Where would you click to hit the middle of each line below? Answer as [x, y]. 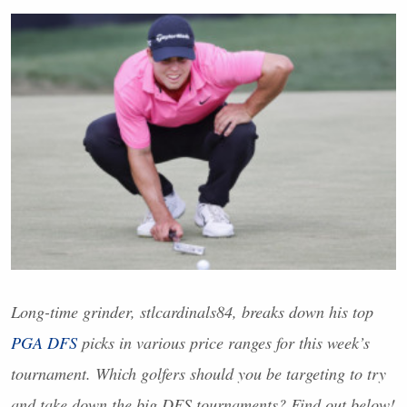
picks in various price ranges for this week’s [223, 342]
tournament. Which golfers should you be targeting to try [199, 373]
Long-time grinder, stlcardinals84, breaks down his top [192, 311]
